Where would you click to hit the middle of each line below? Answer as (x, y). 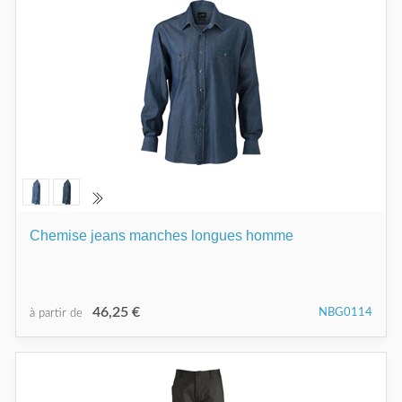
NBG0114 (345, 312)
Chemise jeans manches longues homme (162, 235)
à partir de (58, 313)
